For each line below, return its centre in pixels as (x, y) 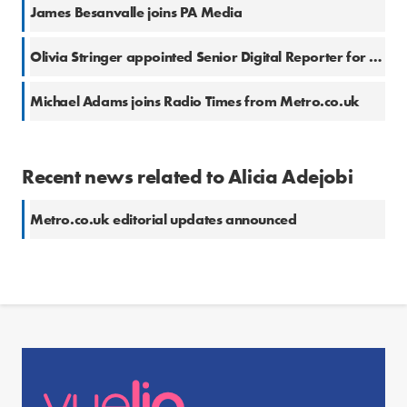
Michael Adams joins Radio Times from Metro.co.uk (195, 102)
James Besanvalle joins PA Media (136, 13)
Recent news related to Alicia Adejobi (188, 177)
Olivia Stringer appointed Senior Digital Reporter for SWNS (376, 57)
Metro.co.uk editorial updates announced (164, 220)
